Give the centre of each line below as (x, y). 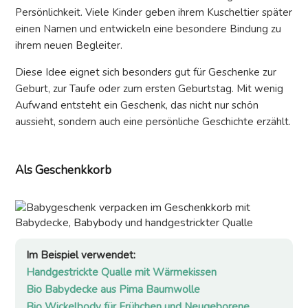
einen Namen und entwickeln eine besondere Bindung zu (148, 29)
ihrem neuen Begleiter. (69, 46)
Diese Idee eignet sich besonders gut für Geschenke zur (146, 73)
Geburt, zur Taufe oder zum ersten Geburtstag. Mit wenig (149, 89)
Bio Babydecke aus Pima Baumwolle (113, 290)
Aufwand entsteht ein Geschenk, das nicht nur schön (137, 106)
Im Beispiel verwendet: (81, 255)
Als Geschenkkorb (63, 170)
